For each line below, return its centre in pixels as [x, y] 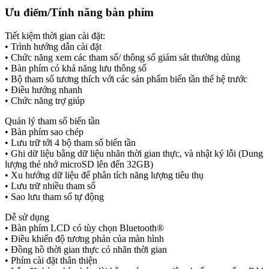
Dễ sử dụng [27, 217]
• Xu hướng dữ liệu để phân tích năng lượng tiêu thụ [104, 175]
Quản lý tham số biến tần [52, 121]
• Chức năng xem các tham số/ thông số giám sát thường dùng [122, 57]
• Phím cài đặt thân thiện [51, 260]
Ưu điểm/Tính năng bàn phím [79, 12]
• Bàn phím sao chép [44, 131]
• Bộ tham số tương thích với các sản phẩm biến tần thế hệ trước [126, 79]
